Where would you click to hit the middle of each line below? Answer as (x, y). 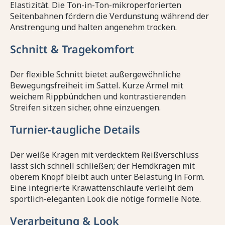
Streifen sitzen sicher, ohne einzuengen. (85, 108)
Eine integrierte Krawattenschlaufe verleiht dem (102, 188)
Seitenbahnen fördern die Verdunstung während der (109, 16)
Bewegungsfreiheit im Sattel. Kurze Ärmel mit (97, 86)
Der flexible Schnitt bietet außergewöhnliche (95, 75)
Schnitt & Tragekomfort (72, 49)
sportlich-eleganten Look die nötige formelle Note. (105, 199)
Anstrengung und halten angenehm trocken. (93, 27)
